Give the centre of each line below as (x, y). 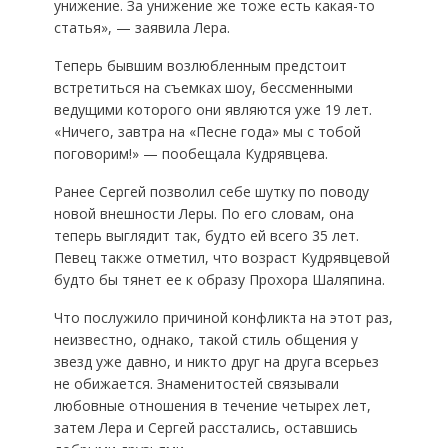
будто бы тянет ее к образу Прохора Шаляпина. (219, 279)
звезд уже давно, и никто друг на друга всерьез (216, 361)
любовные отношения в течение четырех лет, (212, 405)
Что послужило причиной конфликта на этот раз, (223, 317)
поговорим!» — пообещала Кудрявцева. (190, 153)
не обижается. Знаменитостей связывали (196, 383)
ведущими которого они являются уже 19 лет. (212, 109)
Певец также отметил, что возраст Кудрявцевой (221, 257)
